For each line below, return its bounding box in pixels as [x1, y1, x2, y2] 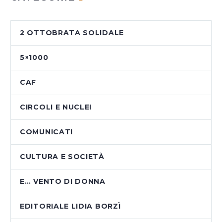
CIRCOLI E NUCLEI [20, 103, 92, 112]
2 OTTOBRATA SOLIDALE [20, 28, 124, 38]
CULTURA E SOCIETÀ [20, 152, 105, 162]
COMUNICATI [20, 127, 73, 137]
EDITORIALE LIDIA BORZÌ [20, 202, 121, 211]
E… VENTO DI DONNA [20, 177, 106, 186]
